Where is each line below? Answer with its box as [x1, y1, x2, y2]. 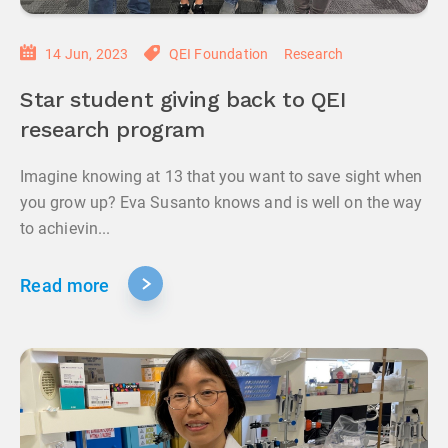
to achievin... [20, 219, 111, 238]
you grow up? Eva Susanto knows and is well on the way [20, 193, 423, 212]
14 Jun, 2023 [45, 46, 129, 62]
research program [20, 120, 205, 142]
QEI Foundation [168, 46, 269, 62]
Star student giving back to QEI [20, 90, 347, 112]
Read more [20, 275, 110, 296]
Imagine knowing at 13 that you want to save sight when [20, 167, 423, 186]
